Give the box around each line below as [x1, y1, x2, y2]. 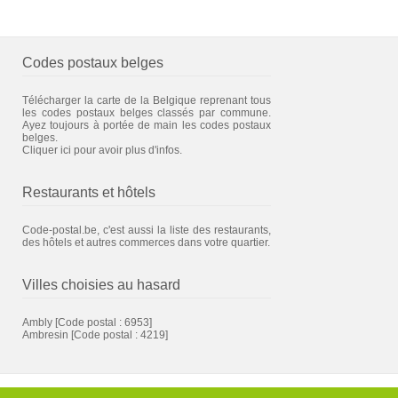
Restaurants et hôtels [22, 184, 155, 200]
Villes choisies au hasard [22, 276, 180, 292]
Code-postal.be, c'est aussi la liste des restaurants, [22, 223, 271, 236]
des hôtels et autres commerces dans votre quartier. [22, 235, 270, 249]
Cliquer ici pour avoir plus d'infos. [22, 143, 182, 156]
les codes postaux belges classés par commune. [22, 106, 271, 119]
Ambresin [22, 328, 68, 341]
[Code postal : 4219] [68, 328, 168, 341]
